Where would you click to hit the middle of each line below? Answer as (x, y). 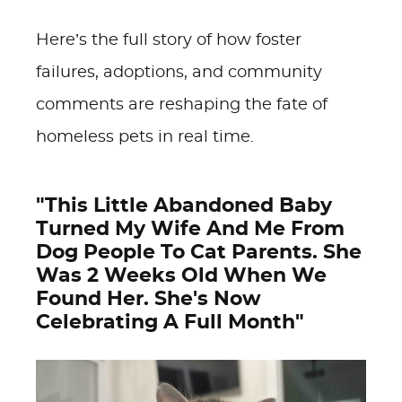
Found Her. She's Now (149, 299)
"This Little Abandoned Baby (184, 205)
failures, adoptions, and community (179, 73)
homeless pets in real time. (145, 137)
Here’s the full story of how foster (169, 40)
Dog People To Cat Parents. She (199, 252)
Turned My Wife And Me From (190, 229)
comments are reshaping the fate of (182, 105)
